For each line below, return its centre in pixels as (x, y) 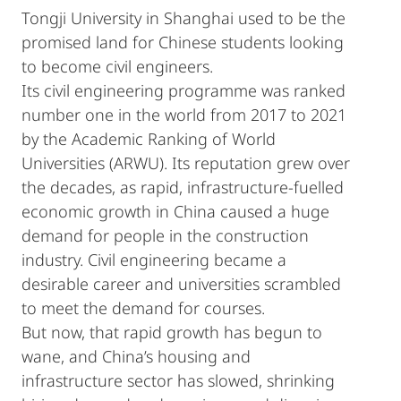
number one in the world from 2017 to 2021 (184, 115)
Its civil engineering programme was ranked (183, 90)
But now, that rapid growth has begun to (172, 332)
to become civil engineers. (117, 66)
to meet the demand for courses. (143, 308)
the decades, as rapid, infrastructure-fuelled (183, 187)
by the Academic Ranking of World (149, 139)
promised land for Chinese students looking (183, 42)
